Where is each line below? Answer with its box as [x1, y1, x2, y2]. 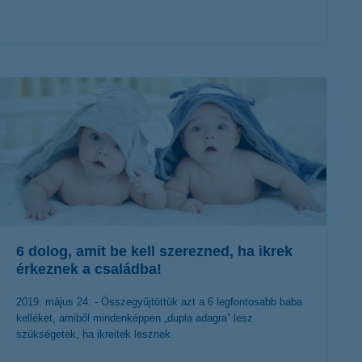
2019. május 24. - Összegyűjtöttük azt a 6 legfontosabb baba [16, 296, 302, 309]
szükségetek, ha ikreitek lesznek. [16, 328, 174, 341]
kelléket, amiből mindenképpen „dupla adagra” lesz [16, 312, 253, 325]
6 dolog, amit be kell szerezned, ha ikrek [16, 243, 293, 260]
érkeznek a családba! [16, 261, 162, 278]
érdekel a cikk [108, 64, 193, 83]
